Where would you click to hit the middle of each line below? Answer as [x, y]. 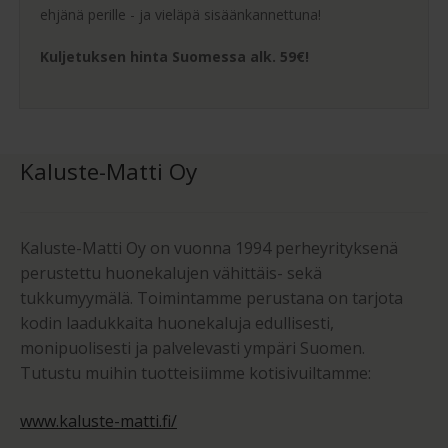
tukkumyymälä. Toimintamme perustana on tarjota [211, 297]
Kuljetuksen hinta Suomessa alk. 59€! [174, 56]
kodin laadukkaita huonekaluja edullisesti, [177, 322]
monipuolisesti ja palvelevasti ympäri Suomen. [192, 347]
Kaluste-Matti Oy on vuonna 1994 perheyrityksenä [209, 247]
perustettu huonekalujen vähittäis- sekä [171, 272]
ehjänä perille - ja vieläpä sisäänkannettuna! [180, 15]
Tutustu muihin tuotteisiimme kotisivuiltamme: [195, 372]
